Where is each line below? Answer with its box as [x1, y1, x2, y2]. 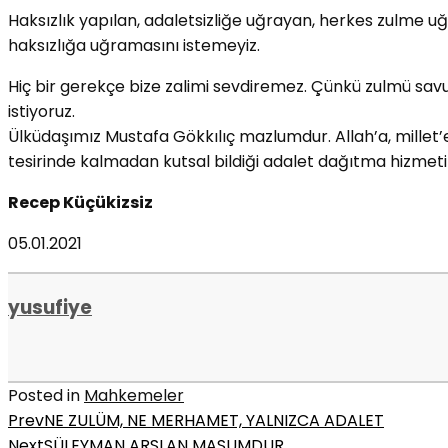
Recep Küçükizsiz [8, 190, 153, 214]
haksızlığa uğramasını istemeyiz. [8, 33, 260, 57]
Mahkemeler [84, 384, 184, 408]
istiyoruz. [8, 99, 75, 123]
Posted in [8, 384, 84, 408]
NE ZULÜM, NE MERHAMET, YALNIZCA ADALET [44, 409, 384, 433]
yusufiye [8, 293, 92, 321]
